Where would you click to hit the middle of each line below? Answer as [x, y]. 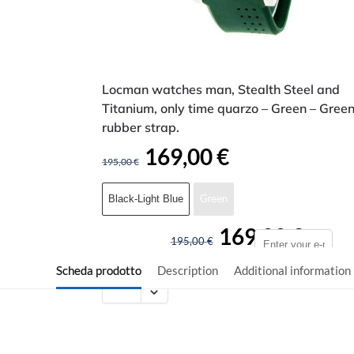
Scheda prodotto [99, 270]
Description [188, 270]
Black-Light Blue [145, 198]
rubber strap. [140, 127]
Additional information [292, 270]
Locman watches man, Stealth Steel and [220, 89]
